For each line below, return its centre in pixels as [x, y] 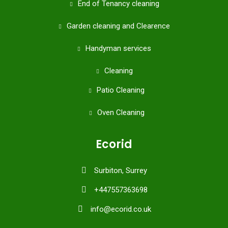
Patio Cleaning [121, 90]
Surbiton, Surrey [121, 170]
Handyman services [118, 48]
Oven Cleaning [121, 112]
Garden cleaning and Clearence [118, 26]
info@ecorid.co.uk [121, 209]
